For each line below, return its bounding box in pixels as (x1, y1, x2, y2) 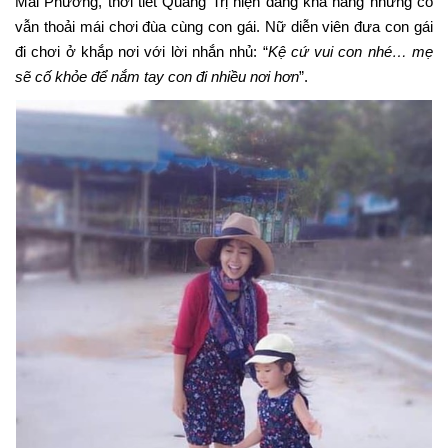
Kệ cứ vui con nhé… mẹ (267, 43, 434, 60)
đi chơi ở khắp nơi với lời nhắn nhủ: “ (15, 43, 268, 60)
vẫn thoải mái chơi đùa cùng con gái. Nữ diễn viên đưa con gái (15, 18, 433, 35)
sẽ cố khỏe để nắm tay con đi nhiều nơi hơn (15, 68, 299, 85)
